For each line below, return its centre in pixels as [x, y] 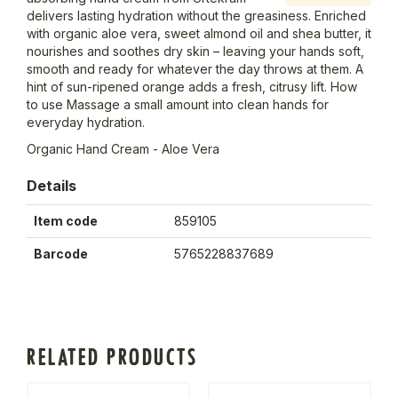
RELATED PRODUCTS [112, 358]
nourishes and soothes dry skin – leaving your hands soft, [195, 52]
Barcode [61, 254]
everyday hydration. [86, 123]
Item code [66, 221]
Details [52, 186]
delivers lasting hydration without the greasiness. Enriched [196, 16]
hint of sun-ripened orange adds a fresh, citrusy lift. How [192, 87]
